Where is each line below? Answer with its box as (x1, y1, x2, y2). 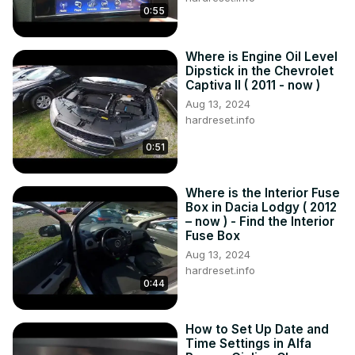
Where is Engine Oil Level (185, 49, 338, 65)
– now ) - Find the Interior (185, 214, 334, 230)
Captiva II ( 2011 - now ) (185, 78, 320, 94)
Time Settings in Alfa (185, 336, 311, 352)
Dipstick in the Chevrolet (185, 63, 334, 79)
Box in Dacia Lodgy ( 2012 (185, 200, 337, 216)
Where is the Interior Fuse (185, 185, 340, 201)
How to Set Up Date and (185, 322, 329, 338)
